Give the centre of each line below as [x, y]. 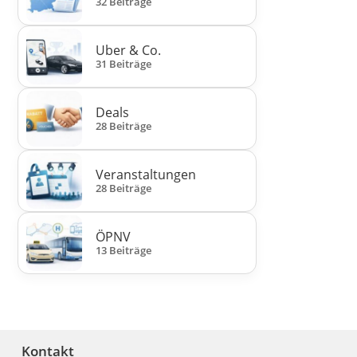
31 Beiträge [124, 64]
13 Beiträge [124, 251]
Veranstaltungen [146, 175]
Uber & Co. [129, 51]
